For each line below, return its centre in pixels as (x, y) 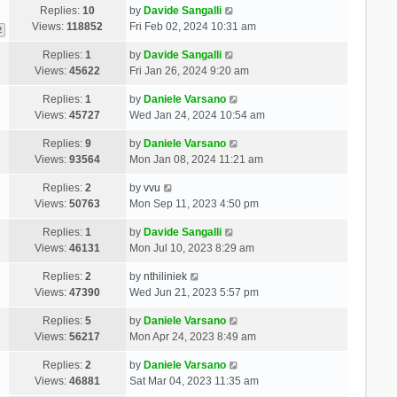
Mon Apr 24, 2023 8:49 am (192, 336)
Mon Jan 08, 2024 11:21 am (196, 159)
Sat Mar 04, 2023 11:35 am (194, 381)
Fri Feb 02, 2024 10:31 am (192, 26)
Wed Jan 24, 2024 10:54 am (197, 115)
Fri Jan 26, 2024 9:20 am (189, 70)
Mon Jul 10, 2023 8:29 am (191, 248)
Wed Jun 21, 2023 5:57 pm (194, 292)
